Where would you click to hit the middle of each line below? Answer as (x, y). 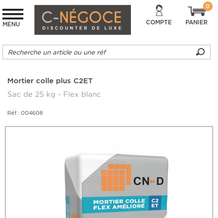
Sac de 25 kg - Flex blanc (54, 95)
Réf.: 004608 (25, 113)
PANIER (197, 22)
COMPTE (159, 22)
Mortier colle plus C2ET (50, 81)
